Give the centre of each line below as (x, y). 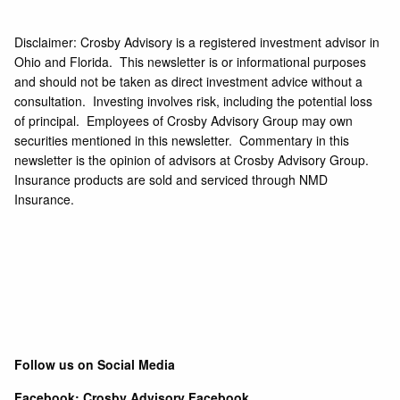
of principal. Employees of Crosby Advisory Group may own (184, 121)
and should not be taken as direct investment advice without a (189, 82)
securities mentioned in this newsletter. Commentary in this (182, 141)
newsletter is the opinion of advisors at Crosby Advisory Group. (192, 160)
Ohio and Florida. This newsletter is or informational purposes (191, 62)
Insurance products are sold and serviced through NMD (171, 180)
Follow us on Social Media (95, 365)
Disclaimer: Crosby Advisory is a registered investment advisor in (197, 42)
